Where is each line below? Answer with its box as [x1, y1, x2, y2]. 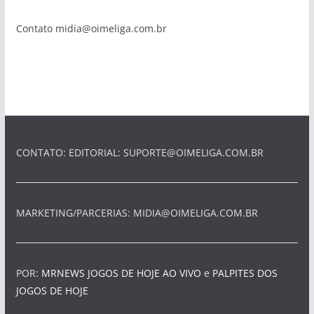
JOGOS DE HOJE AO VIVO [87, 266, 204, 280]
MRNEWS [41, 266, 85, 280]
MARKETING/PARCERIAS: [15, 206, 133, 219]
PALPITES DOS [212, 266, 278, 280]
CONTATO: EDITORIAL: [15, 146, 123, 159]
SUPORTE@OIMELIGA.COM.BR [123, 146, 264, 159]
